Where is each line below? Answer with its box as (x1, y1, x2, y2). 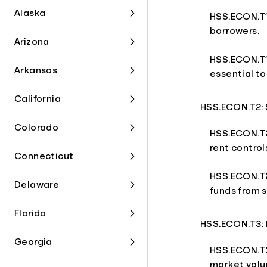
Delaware (14, 180, 60, 190)
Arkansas (14, 66, 58, 75)
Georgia (14, 237, 52, 247)
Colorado (14, 123, 59, 132)
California (14, 94, 61, 104)
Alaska (14, 8, 46, 18)
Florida (14, 209, 46, 218)
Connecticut (14, 151, 74, 161)
